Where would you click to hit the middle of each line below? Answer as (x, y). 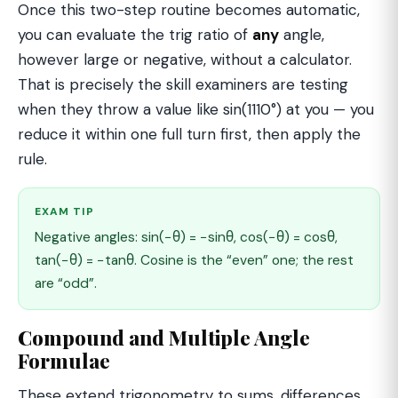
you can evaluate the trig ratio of (135, 35)
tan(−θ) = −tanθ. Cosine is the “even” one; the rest (194, 261)
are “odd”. (66, 284)
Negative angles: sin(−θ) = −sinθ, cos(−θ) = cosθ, (186, 238)
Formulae (64, 361)
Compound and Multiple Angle (164, 338)
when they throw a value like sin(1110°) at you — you (196, 110)
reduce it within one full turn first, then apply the (189, 135)
